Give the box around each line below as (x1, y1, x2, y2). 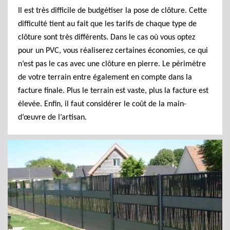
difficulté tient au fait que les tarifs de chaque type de (18, 20, 197, 28)
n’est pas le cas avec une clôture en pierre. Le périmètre (18, 60, 206, 68)
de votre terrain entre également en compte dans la (18, 73, 192, 82)
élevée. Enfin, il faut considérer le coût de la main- (18, 100, 186, 108)
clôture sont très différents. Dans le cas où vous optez (18, 33, 195, 42)
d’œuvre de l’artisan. (18, 113, 87, 122)
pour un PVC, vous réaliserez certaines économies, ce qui (18, 47, 208, 55)
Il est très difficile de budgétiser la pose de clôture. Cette (18, 7, 207, 15)
